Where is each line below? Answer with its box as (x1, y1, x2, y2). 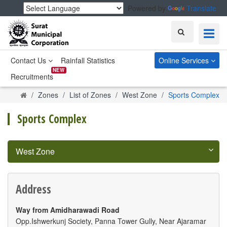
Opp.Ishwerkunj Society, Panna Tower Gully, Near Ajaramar (16, 216, 206, 226)
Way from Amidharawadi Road (16, 205, 120, 215)
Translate (186, 3, 216, 13)
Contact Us (11, 55, 48, 65)
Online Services (158, 55, 211, 65)
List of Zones (69, 90, 111, 100)
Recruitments (11, 71, 53, 82)
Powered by (124, 3, 168, 13)
